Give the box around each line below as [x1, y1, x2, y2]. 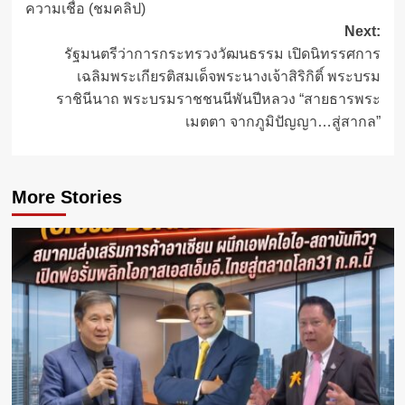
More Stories [11, 187, 122, 208]
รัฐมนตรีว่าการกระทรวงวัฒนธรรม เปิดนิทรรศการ [63, 46, 381, 62]
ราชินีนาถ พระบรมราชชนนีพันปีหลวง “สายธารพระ [55, 91, 381, 108]
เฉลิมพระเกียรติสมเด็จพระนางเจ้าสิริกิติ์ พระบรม [76, 69, 381, 85]
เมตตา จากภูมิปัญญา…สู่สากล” [184, 114, 381, 130]
